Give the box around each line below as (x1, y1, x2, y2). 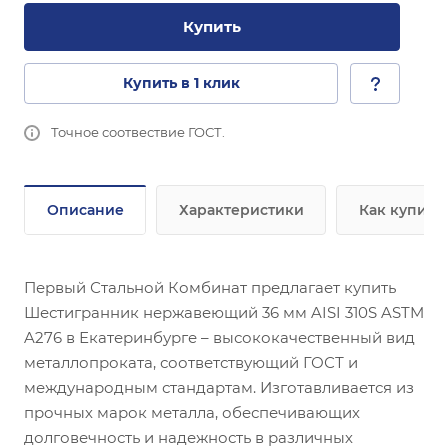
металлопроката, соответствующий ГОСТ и (24, 353, 358, 372)
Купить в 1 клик (122, 74, 240, 92)
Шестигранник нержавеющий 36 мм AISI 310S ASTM (24, 303, 424, 322)
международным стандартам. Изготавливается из (24, 378, 414, 397)
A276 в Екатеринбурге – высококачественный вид (24, 328, 415, 347)
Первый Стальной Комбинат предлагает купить (24, 278, 396, 297)
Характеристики (179, 201, 304, 219)
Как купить (359, 201, 442, 219)
